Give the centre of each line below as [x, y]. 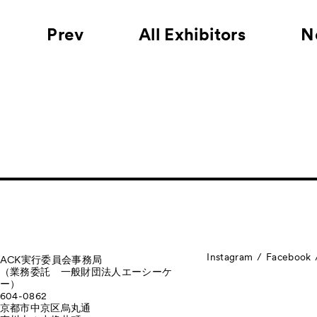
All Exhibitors [192, 34]
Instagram [230, 257]
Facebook [289, 257]
